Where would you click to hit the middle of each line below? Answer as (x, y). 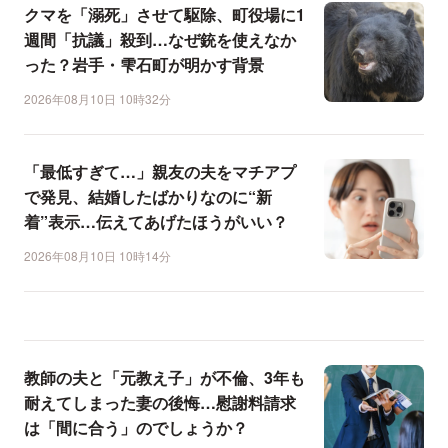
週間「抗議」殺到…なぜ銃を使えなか (160, 40)
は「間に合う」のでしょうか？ (136, 428)
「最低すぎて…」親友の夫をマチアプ (160, 172)
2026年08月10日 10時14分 (97, 256)
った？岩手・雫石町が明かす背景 (144, 65)
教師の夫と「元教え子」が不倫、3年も (164, 378)
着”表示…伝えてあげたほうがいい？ (156, 222)
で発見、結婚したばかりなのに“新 (148, 197)
